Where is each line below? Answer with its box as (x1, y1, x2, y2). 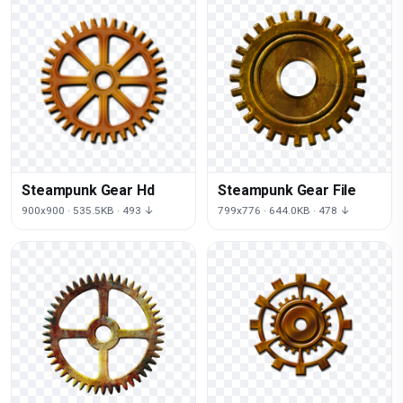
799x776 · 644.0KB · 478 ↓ (218, 203, 351, 217)
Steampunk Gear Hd (22, 181, 155, 199)
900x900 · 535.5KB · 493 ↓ (22, 203, 155, 217)
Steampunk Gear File (218, 181, 357, 199)
